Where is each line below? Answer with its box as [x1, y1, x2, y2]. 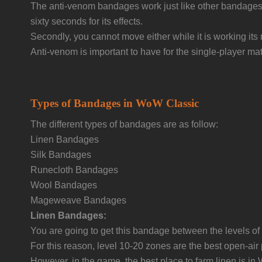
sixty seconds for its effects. [30, 16, 143, 26]
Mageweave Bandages [30, 195, 126, 205]
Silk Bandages [30, 150, 91, 160]
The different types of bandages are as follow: [30, 119, 218, 129]
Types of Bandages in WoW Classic [30, 97, 199, 109]
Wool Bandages [30, 180, 97, 190]
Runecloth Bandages [30, 165, 118, 175]
